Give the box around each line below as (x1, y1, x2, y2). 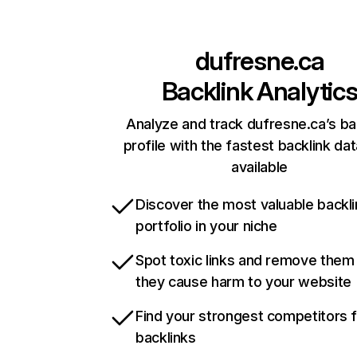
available (231, 159, 288, 176)
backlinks (135, 329, 196, 347)
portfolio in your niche (135, 218, 277, 235)
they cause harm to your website (135, 273, 351, 291)
